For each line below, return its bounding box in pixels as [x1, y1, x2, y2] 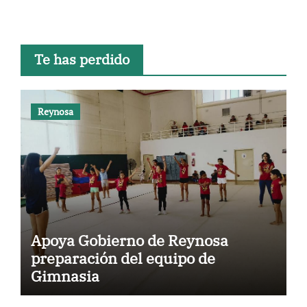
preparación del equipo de [30, 248, 215, 268]
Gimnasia [30, 266, 99, 286]
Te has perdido [34, 50, 130, 69]
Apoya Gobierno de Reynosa [30, 230, 228, 250]
